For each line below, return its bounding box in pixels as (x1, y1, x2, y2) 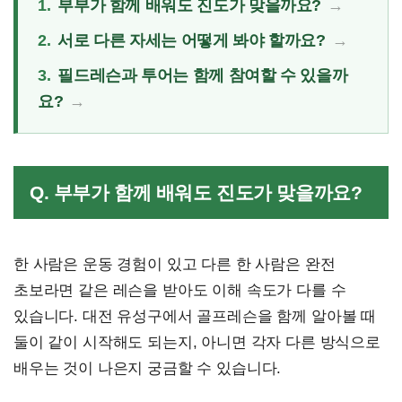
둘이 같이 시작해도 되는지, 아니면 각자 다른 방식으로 (13, 333, 380, 351)
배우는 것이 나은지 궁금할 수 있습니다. (13, 359, 282, 377)
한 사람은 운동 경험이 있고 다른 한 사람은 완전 (13, 255, 336, 273)
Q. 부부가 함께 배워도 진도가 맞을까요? (30, 181, 363, 203)
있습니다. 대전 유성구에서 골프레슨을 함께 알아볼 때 (13, 307, 377, 325)
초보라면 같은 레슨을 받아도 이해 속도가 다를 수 (13, 281, 346, 299)
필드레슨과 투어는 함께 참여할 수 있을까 (57, 66, 348, 84)
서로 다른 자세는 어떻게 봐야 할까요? (57, 31, 326, 49)
